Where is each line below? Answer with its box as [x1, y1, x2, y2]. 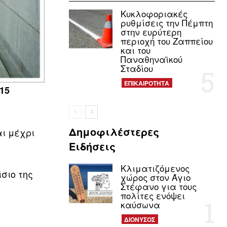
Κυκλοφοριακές [121, 7, 188, 20]
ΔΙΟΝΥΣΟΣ [124, 215, 156, 224]
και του [121, 44, 151, 57]
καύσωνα [121, 198, 161, 211]
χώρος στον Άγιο [121, 171, 191, 184]
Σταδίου [121, 62, 154, 75]
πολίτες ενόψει [121, 189, 185, 202]
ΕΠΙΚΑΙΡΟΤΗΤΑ [124, 79, 170, 88]
